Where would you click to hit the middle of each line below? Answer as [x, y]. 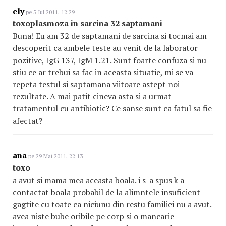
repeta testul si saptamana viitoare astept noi [96, 84]
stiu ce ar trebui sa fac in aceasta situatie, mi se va [103, 72]
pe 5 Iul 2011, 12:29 [49, 12]
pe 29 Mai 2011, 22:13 [55, 156]
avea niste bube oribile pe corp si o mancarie [93, 216]
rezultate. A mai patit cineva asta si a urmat [92, 96]
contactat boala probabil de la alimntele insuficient [106, 192]
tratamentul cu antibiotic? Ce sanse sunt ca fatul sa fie [112, 108]
